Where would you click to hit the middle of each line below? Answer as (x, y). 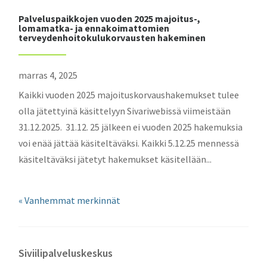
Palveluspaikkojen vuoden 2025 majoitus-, (110, 18)
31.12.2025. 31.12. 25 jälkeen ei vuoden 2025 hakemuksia (131, 127)
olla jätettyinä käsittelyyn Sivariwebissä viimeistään (125, 111)
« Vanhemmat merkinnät (70, 200)
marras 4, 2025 (48, 75)
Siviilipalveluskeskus (66, 253)
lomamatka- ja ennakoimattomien (94, 28)
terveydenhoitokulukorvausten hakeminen (112, 38)
